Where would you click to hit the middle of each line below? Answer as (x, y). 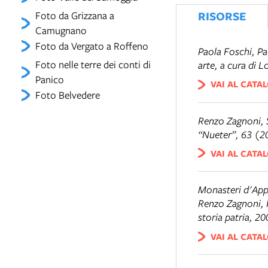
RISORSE (222, 16)
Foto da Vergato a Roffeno (92, 46)
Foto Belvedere (67, 95)
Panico (49, 79)
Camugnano (61, 30)
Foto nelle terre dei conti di (93, 64)
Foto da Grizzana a (74, 15)
